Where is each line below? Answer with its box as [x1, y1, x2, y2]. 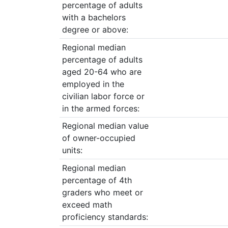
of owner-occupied [62, 133, 135, 144]
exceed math [62, 199, 112, 210]
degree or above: [62, 24, 128, 35]
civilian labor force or [62, 91, 145, 101]
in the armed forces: [62, 103, 139, 113]
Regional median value [62, 121, 149, 131]
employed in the [62, 78, 124, 89]
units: [62, 145, 82, 156]
